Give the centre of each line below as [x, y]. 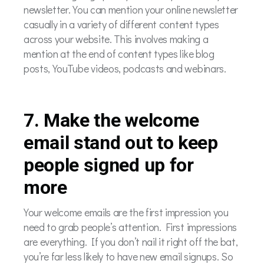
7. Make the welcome [111, 121]
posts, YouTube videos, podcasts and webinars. [125, 68]
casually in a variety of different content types [121, 24]
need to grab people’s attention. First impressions [130, 227]
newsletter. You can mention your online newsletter [131, 9]
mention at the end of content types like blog [119, 53]
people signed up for [109, 165]
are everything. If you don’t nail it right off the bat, [131, 241]
